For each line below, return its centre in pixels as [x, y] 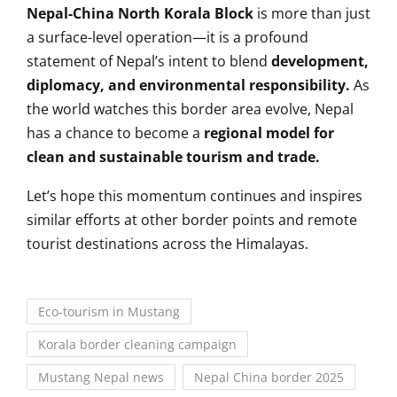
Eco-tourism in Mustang [109, 311]
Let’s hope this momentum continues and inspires [195, 195]
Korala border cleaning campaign [137, 344]
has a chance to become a [115, 132]
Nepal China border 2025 [269, 377]
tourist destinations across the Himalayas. [167, 243]
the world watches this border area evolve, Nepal [190, 109]
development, [320, 61]
